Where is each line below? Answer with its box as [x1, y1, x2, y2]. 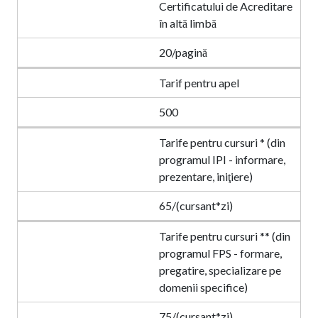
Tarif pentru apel [159, 76, 239, 89]
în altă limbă [159, 16, 216, 30]
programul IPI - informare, [159, 153, 285, 166]
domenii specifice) [159, 280, 248, 294]
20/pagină [159, 45, 207, 59]
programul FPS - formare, [159, 246, 282, 260]
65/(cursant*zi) [159, 199, 233, 212]
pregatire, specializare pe [159, 263, 281, 277]
